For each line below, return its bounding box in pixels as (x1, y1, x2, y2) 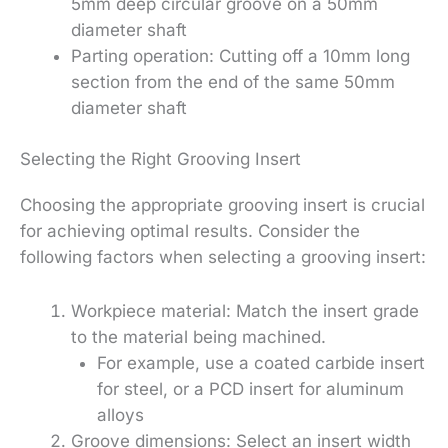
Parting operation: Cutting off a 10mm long (71, 45, 410, 66)
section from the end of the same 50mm (71, 71, 395, 92)
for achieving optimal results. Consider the (20, 221, 360, 242)
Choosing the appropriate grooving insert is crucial (20, 195, 425, 216)
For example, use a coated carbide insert (96, 352, 425, 373)
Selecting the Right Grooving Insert (20, 149, 301, 170)
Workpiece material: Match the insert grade (71, 300, 419, 321)
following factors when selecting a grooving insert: (20, 247, 426, 268)
